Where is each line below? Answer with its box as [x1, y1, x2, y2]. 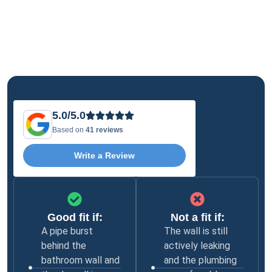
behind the [41, 240, 86, 252]
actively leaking [163, 240, 230, 252]
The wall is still [163, 225, 228, 237]
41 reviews [86, 126, 123, 134]
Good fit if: [47, 211, 103, 224]
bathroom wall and [41, 254, 120, 267]
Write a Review [74, 151, 135, 161]
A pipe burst [41, 225, 93, 237]
